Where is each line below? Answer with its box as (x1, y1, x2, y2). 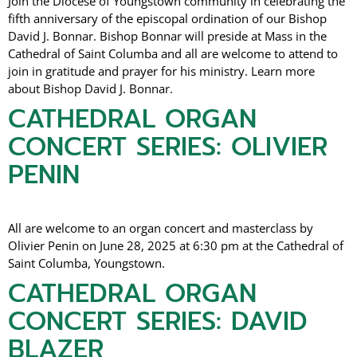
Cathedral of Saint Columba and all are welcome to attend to (8, 45, 338, 62)
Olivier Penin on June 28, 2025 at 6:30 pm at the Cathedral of (8, 237, 343, 254)
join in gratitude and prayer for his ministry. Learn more (8, 63, 315, 80)
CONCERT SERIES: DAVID (8, 302, 308, 342)
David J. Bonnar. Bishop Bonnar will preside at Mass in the (8, 28, 327, 45)
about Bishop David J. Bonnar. (8, 80, 173, 97)
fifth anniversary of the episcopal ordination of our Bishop (8, 10, 327, 27)
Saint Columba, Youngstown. (8, 255, 165, 272)
